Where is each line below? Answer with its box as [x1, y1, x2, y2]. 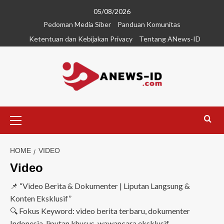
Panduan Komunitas [117, 20, 180, 28]
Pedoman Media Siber [43, 20, 111, 28]
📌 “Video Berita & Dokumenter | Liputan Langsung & [10, 181, 190, 190]
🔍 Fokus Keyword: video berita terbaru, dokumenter [10, 206, 190, 215]
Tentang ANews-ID [138, 34, 200, 43]
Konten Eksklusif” [10, 193, 71, 203]
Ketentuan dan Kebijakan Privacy [28, 34, 132, 43]
